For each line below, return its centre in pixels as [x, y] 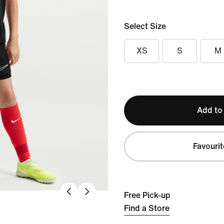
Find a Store [147, 208]
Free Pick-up [147, 195]
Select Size [145, 26]
